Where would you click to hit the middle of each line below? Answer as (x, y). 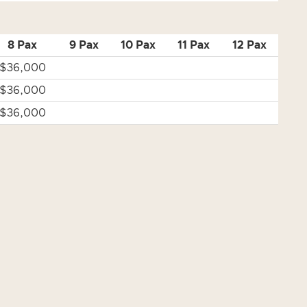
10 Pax (138, 45)
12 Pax (249, 45)
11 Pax (194, 45)
